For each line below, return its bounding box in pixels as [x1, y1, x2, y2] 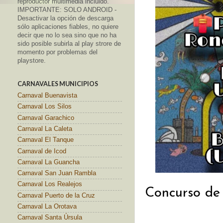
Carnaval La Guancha [17, 158, 80, 166]
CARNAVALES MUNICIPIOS [17, 80, 98, 88]
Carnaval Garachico [17, 114, 74, 121]
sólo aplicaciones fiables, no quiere [17, 23, 118, 30]
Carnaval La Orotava [17, 203, 77, 210]
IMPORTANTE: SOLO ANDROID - [17, 6, 116, 13]
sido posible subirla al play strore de [17, 40, 121, 47]
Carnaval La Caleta [17, 125, 72, 133]
